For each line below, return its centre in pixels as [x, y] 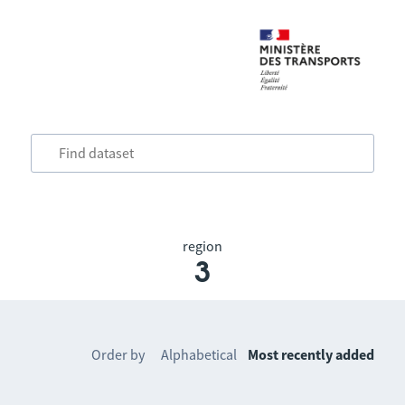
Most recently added [311, 354]
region [202, 246]
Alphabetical [199, 354]
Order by [118, 354]
